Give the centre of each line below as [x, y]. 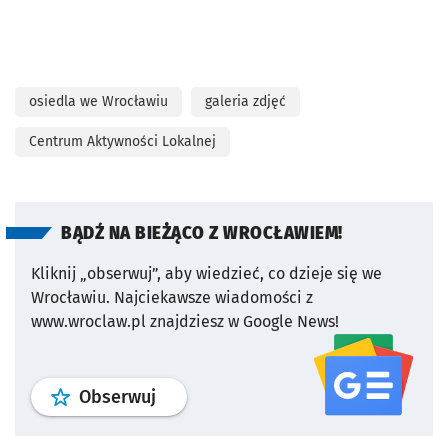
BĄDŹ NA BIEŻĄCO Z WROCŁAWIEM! [202, 233]
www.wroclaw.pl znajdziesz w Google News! [185, 321]
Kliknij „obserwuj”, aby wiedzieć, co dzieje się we [206, 273]
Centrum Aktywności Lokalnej [122, 141]
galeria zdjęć [245, 101]
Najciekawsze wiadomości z [213, 297]
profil [177, 395]
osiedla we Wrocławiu [98, 101]
